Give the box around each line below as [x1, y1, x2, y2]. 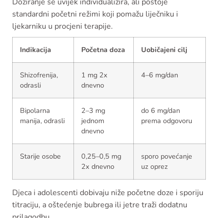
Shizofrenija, [20, 70, 58, 80]
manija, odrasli [20, 116, 65, 126]
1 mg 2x [81, 70, 108, 80]
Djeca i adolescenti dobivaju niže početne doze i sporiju [12, 187, 203, 199]
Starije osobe [20, 151, 61, 162]
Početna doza [81, 45, 125, 55]
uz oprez [141, 162, 168, 172]
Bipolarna [20, 106, 50, 116]
